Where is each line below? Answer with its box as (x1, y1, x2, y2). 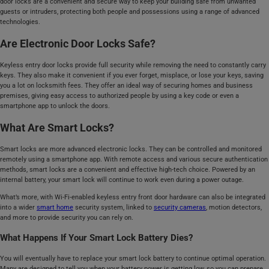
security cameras (154, 204, 206, 212)
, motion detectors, (206, 204, 262, 212)
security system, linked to (73, 204, 154, 212)
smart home (37, 204, 73, 212)
